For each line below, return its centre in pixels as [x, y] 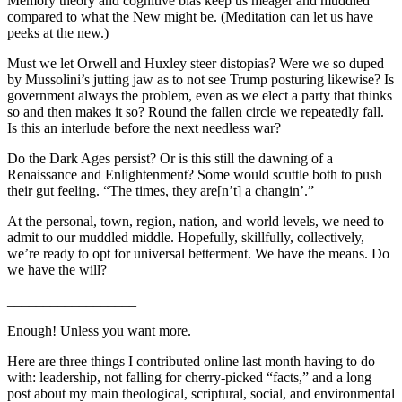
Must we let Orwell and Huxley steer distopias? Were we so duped [196, 63]
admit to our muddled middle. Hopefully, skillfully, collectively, [186, 237]
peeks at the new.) [58, 33]
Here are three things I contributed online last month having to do [191, 361]
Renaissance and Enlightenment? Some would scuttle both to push [195, 175]
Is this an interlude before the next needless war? [144, 128]
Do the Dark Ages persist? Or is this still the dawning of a [170, 158]
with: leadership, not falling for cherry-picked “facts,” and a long [189, 377]
